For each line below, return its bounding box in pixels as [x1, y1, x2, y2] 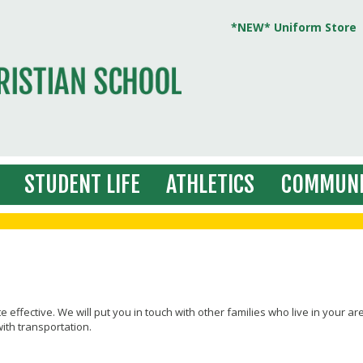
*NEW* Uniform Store [231, 19, 357, 35]
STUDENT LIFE [23, 170, 140, 199]
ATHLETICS [166, 170, 255, 199]
